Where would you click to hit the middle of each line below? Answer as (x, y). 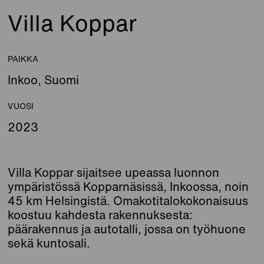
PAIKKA (23, 59)
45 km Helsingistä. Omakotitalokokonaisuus (128, 201)
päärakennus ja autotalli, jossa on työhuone (127, 229)
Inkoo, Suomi (44, 80)
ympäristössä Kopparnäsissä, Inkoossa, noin (128, 187)
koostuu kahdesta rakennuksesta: (100, 215)
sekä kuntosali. (49, 243)
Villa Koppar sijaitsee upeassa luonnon (114, 173)
